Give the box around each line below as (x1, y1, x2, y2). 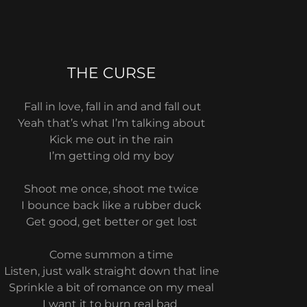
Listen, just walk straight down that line (3, 265, 219, 278)
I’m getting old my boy (49, 149, 175, 162)
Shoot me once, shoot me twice (24, 182, 199, 195)
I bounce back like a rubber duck (21, 199, 202, 212)
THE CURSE (66, 64, 156, 82)
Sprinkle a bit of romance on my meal (9, 281, 214, 294)
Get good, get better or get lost (25, 215, 197, 228)
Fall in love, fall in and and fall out (21, 100, 202, 113)
